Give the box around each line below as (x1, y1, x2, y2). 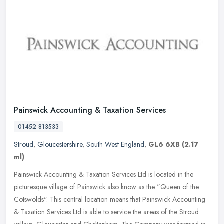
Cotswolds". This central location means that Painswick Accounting (14, 194, 205, 205)
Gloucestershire (37, 139, 82, 150)
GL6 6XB (148, 139, 180, 150)
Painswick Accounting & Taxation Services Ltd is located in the (14, 169, 193, 180)
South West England (86, 139, 144, 150)
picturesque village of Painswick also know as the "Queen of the (14, 182, 199, 192)
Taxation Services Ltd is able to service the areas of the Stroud (21, 207, 199, 217)
